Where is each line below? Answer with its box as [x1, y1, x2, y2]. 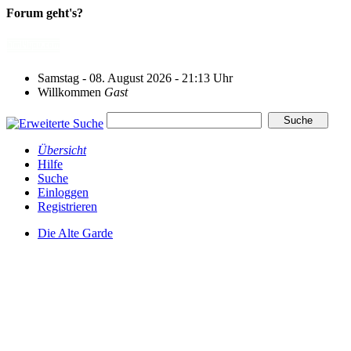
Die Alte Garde [38, 226, 113, 240]
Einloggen [38, 185, 89, 199]
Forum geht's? [6, 6, 83, 20]
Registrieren [38, 199, 97, 213]
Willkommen [38, 85, 104, 99]
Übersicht [38, 143, 86, 157]
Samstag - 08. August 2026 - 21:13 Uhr [38, 71, 233, 85]
